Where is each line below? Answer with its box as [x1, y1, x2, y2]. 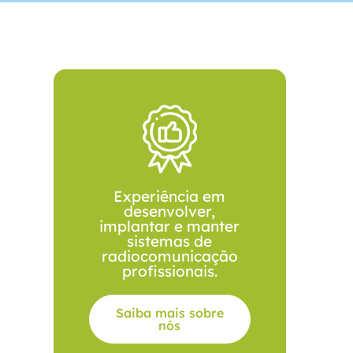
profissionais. [121, 261, 217, 281]
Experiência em [113, 186, 226, 206]
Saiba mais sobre [115, 304, 224, 321]
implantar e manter [99, 216, 240, 236]
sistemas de [127, 231, 213, 251]
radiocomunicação [101, 246, 238, 266]
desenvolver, [124, 201, 216, 221]
